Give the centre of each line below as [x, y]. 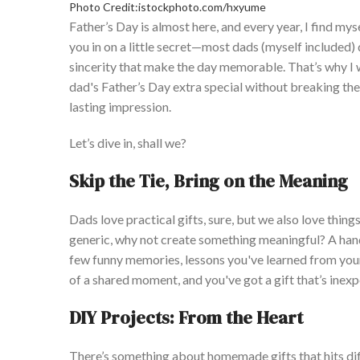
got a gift [269, 280]
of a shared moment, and [137, 280]
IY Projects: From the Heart [192, 318]
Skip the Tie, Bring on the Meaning [209, 181]
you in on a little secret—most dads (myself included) [213, 47]
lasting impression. [120, 107]
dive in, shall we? [141, 143]
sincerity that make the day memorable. [178, 67]
